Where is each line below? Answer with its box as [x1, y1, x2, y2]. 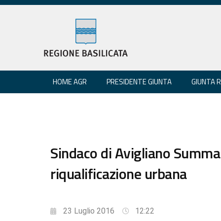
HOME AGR [53, 75, 87, 87]
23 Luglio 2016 [63, 206, 114, 216]
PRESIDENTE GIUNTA [107, 75, 172, 87]
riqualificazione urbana [50, 162, 187, 185]
